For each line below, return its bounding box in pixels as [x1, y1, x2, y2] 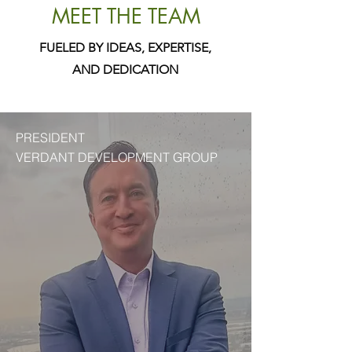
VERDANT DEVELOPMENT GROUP [16, 149, 218, 165]
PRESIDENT [16, 130, 85, 145]
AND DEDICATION [72, 62, 178, 77]
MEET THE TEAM [51, 3, 200, 30]
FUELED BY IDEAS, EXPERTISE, [39, 40, 211, 55]
